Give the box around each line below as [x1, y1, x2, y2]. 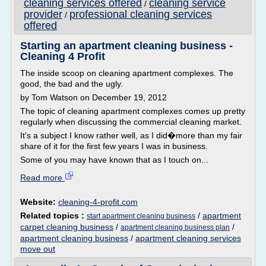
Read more [20, 173, 65, 182]
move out [20, 244, 55, 254]
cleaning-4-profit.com [58, 197, 138, 207]
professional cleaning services [69, 8, 212, 20]
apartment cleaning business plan [121, 223, 230, 232]
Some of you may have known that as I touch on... [20, 155, 208, 164]
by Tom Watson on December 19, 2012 [20, 93, 167, 102]
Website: [20, 197, 58, 207]
